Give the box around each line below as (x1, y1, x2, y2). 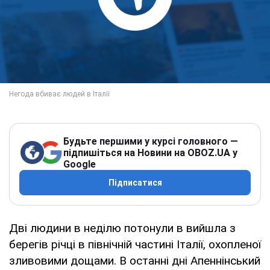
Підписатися (108, 177, 162, 187)
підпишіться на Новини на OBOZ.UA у (63, 146, 237, 159)
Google (63, 158, 96, 170)
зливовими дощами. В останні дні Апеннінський (9, 253, 260, 268)
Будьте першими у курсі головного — (63, 135, 238, 147)
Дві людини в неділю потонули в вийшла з (9, 221, 236, 235)
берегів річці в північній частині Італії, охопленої (9, 237, 261, 251)
